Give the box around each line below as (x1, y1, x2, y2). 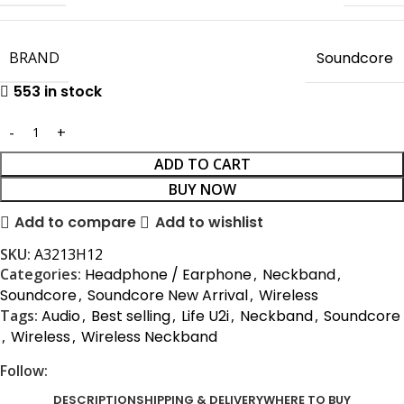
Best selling (91, 305, 170, 326)
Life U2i (181, 305, 229, 326)
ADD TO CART (153, 153, 251, 174)
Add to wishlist (154, 212, 263, 234)
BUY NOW (168, 179, 236, 199)
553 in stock (14, 80, 102, 102)
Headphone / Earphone (85, 263, 252, 285)
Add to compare (14, 212, 137, 234)
